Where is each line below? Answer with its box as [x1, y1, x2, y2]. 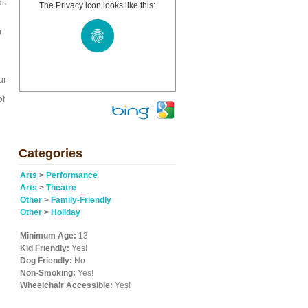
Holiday [51, 208, 80, 217]
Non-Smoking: [20, 268, 76, 278]
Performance [46, 170, 98, 180]
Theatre [46, 183, 76, 192]
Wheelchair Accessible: [20, 280, 113, 290]
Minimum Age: [20, 231, 76, 241]
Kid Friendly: [20, 243, 69, 253]
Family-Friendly [51, 195, 111, 205]
